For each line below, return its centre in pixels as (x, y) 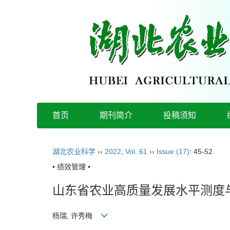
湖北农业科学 (74, 151)
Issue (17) (173, 151)
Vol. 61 (136, 151)
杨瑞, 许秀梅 (76, 215)
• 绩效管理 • (71, 167)
